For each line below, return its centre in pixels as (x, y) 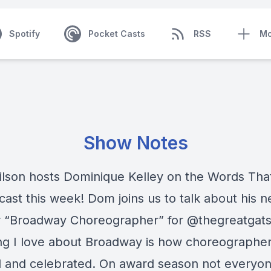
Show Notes (135, 143)
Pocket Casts (116, 34)
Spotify (24, 34)
